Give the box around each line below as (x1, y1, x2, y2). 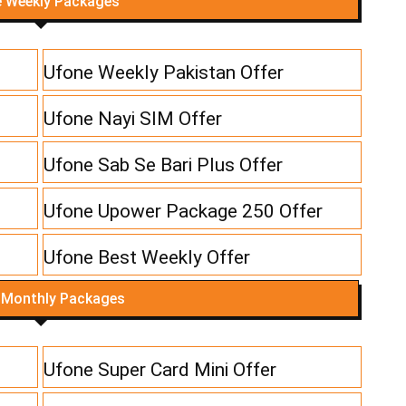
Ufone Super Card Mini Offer (43, 359, 277, 382)
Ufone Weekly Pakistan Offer (43, 62, 285, 84)
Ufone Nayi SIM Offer (43, 108, 223, 130)
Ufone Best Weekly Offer (43, 246, 251, 269)
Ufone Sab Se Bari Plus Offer (43, 154, 284, 177)
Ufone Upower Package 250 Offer (43, 200, 324, 223)
